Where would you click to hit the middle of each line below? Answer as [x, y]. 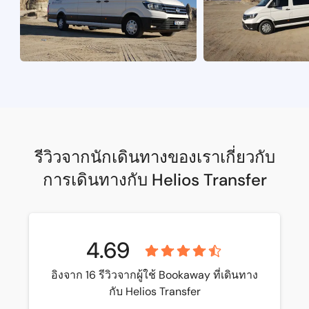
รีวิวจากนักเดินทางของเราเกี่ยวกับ [154, 157]
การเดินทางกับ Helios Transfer [154, 180]
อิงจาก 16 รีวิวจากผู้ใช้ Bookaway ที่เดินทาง [154, 275]
